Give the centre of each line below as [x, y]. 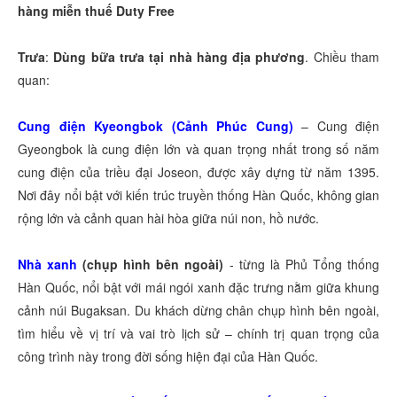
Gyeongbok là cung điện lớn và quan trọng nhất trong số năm [198, 149]
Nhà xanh [51, 265]
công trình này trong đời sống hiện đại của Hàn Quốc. [168, 357]
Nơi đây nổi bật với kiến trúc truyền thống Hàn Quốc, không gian [198, 195]
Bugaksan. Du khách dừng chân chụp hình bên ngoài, [225, 311]
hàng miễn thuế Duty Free [96, 11]
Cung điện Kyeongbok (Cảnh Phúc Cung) [156, 126]
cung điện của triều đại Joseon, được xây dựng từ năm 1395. [198, 172]
